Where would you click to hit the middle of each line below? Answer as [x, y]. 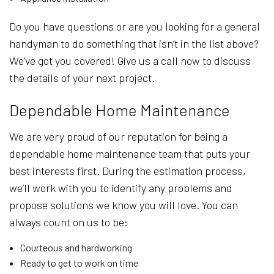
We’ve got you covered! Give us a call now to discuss [130, 61]
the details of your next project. [82, 78]
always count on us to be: [68, 222]
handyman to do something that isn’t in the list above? [134, 44]
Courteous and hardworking [76, 248]
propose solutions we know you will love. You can [124, 205]
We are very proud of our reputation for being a [118, 137]
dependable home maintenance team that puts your [130, 154]
